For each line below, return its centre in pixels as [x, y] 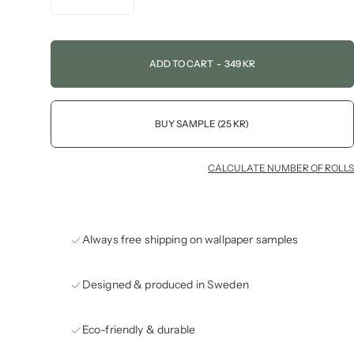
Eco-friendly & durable [138, 330]
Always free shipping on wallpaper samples [190, 240]
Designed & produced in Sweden [165, 285]
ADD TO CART [181, 64]
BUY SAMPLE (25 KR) [202, 124]
